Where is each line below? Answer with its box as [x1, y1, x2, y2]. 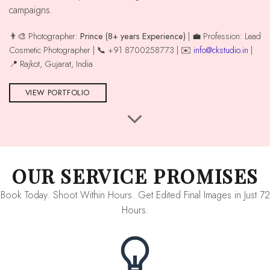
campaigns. [9, 2, 53, 17]
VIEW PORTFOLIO [25, 87, 90, 99]
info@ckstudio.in [193, 44, 248, 57]
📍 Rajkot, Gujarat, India [9, 58, 93, 71]
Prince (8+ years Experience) [80, 30, 186, 43]
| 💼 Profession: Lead [186, 30, 261, 43]
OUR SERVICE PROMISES [27, 163, 259, 189]
